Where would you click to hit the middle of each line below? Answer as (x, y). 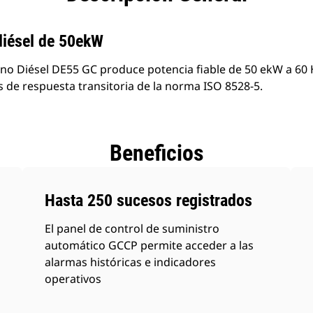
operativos (73, 279)
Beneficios (156, 153)
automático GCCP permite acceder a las (150, 245)
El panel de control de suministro (132, 228)
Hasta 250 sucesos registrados (149, 201)
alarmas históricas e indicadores (131, 262)
